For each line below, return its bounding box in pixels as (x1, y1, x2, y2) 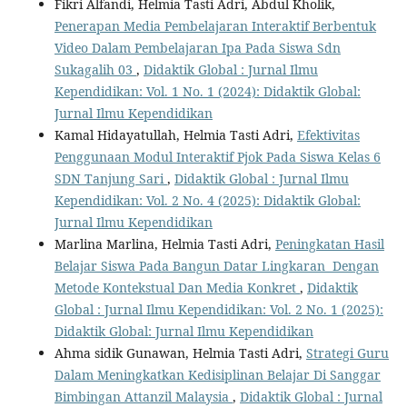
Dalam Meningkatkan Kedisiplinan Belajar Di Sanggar (54, 365, 381, 383)
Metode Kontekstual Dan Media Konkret (54, 278, 300, 296)
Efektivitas (296, 125, 360, 144)
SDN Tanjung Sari (54, 169, 167, 187)
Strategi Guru (305, 343, 389, 362)
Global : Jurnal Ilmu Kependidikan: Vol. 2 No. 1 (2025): (54, 300, 383, 318)
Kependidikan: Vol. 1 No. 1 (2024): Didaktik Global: (54, 82, 361, 100)
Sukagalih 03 (54, 60, 136, 78)
